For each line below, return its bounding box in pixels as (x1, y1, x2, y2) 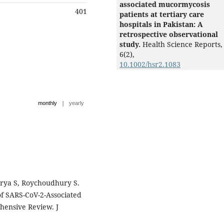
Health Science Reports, (142, 39, 222, 49)
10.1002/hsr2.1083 (119, 59, 180, 69)
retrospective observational (119, 29, 218, 39)
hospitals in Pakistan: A (119, 19, 203, 29)
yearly (69, 100, 84, 106)
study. (119, 39, 142, 49)
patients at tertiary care (119, 9, 204, 19)
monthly (38, 100, 57, 106)
